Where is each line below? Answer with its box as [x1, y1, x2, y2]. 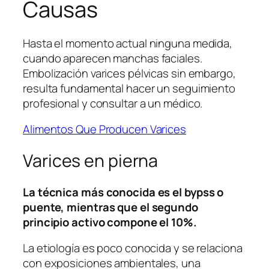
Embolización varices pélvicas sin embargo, [23, 65, 236, 81]
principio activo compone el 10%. [23, 214, 197, 230]
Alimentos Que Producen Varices [23, 121, 186, 138]
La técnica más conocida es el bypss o [23, 184, 224, 200]
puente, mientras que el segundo [23, 199, 198, 215]
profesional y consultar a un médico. [23, 95, 203, 111]
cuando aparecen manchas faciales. [23, 50, 202, 66]
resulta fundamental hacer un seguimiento [23, 80, 235, 96]
